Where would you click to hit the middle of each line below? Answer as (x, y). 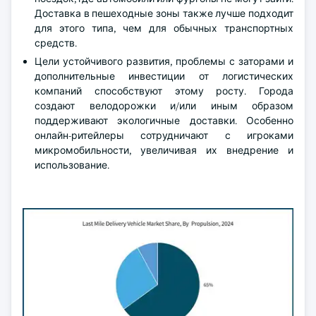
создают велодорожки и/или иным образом (164, 106)
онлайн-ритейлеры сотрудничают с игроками (164, 135)
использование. (72, 165)
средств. (56, 43)
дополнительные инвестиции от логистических (164, 76)
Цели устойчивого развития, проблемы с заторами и (164, 61)
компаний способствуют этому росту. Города (164, 91)
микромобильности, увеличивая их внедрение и (164, 150)
